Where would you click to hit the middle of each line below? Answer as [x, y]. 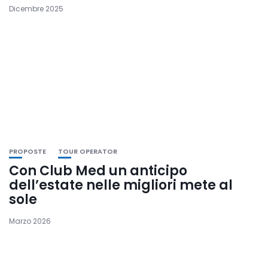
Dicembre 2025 [36, 8]
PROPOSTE [28, 151]
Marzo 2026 [30, 221]
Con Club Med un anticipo [98, 170]
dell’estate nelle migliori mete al [121, 185]
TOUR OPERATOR [88, 151]
